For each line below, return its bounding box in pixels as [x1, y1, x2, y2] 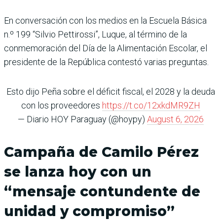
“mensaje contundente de [4, 183, 200, 200]
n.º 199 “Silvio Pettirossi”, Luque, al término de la [4, 29, 187, 40]
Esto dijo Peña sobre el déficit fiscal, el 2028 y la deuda [6, 86, 215, 97]
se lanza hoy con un [4, 163, 151, 181]
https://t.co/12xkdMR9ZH [102, 100, 200, 111]
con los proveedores [21, 100, 102, 111]
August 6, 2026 [147, 114, 204, 125]
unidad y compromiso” [4, 203, 175, 220]
